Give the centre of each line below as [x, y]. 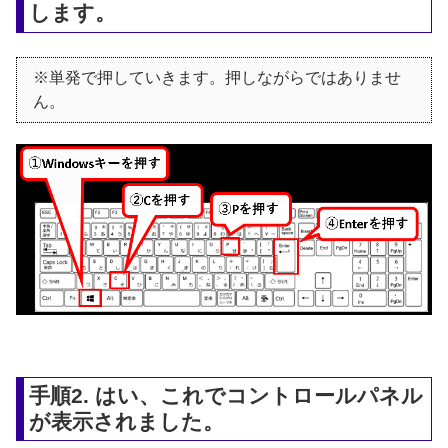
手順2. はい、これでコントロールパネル [226, 395]
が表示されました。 [127, 421]
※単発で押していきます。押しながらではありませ [217, 78]
